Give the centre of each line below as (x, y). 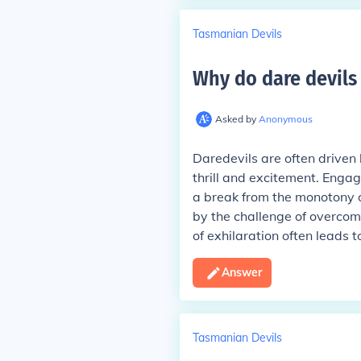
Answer (241, 272)
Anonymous (285, 119)
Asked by (237, 119)
